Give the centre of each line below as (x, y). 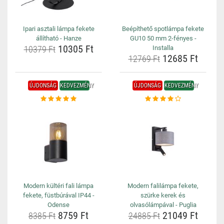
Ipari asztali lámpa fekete (58, 29)
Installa (163, 48)
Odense (58, 205)
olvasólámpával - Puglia (163, 205)
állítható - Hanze (58, 38)
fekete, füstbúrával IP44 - (58, 195)
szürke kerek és (163, 195)
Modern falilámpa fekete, (163, 186)
